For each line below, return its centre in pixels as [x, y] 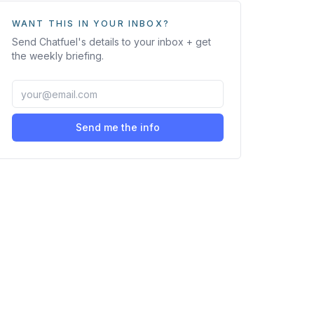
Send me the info [118, 127]
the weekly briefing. [58, 56]
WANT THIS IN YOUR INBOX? [91, 23]
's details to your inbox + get [144, 42]
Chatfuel [59, 42]
